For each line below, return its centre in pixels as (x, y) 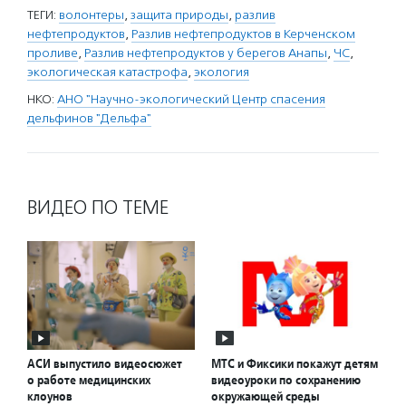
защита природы (179, 15)
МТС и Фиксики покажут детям (295, 364)
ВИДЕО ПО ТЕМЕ (98, 208)
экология (222, 72)
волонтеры (92, 15)
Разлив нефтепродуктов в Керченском (243, 34)
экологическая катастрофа (107, 72)
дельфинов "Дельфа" (89, 118)
